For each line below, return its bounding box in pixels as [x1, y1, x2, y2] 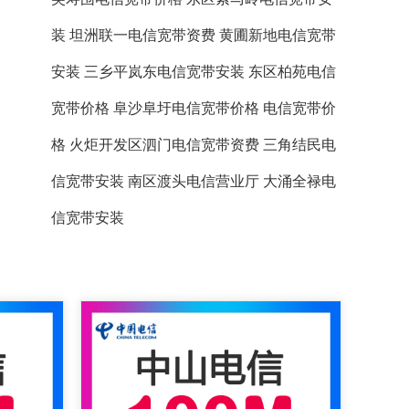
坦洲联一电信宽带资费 [69, 27, 215, 43]
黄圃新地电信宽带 [219, 27, 336, 43]
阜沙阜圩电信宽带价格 [113, 100, 259, 116]
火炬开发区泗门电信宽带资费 [69, 137, 259, 152]
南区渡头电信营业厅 [128, 173, 259, 189]
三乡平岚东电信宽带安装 [84, 64, 245, 79]
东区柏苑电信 [248, 64, 336, 79]
